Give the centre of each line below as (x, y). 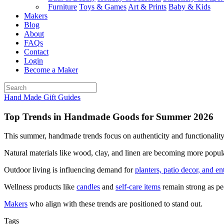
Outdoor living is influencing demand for (69, 170)
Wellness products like (40, 187)
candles (88, 187)
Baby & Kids (189, 7)
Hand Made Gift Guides (42, 97)
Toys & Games (103, 7)
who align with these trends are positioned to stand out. (115, 204)
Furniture (62, 7)
